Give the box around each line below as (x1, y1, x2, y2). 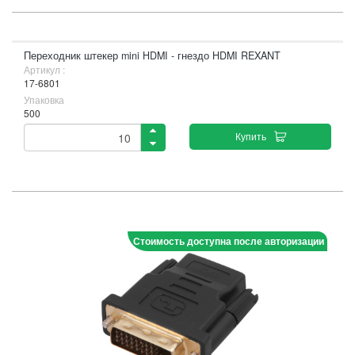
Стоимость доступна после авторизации (133, 234, 324, 248)
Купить (235, 129, 266, 143)
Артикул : (24, 63, 65, 76)
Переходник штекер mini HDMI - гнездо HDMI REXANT (24, 48, 281, 63)
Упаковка (24, 93, 64, 106)
